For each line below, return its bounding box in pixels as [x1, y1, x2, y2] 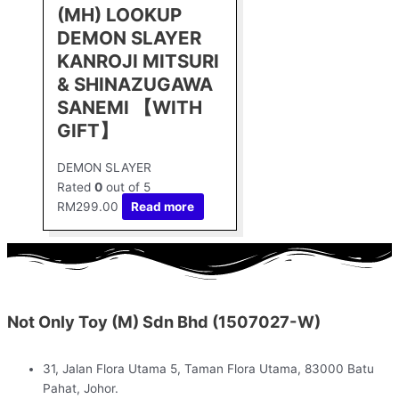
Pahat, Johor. [43, 380, 118, 395]
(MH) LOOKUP [57, 3, 182, 26]
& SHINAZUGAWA [57, 72, 213, 95]
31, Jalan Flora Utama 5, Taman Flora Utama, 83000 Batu [43, 361, 374, 376]
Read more [131, 199, 195, 214]
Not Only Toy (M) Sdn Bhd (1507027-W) [7, 312, 321, 332]
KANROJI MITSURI [57, 49, 219, 72]
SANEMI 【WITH [57, 95, 202, 118]
